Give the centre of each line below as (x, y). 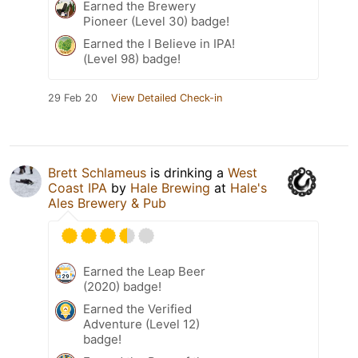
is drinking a (187, 173)
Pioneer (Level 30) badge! (156, 22)
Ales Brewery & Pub (107, 203)
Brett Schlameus (97, 173)
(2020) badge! (122, 287)
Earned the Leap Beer (144, 272)
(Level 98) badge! (132, 59)
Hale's (249, 188)
